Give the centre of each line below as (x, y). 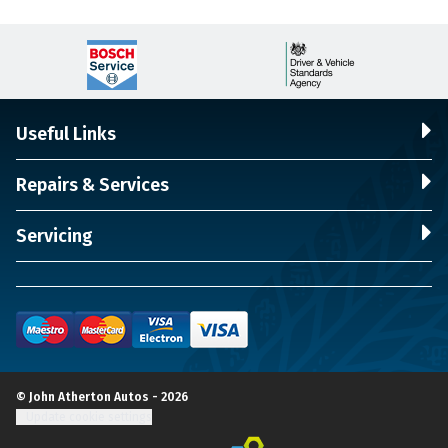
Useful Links (66, 133)
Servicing (54, 235)
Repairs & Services (92, 184)
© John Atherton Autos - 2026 (102, 396)
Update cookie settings (89, 416)
